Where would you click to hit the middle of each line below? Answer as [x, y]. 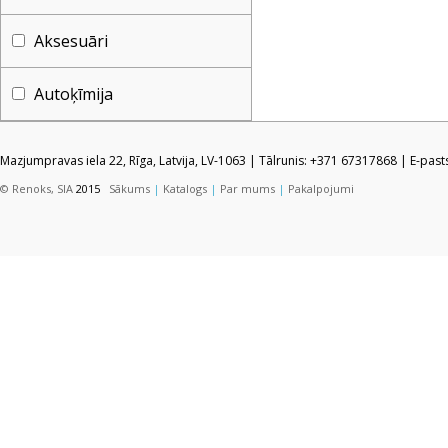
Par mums [247, 188]
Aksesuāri [67, 41]
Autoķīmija [69, 94]
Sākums [129, 188]
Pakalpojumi [321, 188]
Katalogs [185, 188]
